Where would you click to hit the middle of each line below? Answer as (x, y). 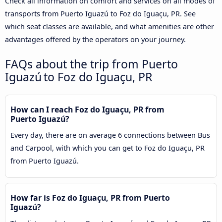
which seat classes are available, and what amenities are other (110, 26)
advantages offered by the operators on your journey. (95, 39)
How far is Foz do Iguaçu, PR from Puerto (90, 197)
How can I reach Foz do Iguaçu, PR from (87, 109)
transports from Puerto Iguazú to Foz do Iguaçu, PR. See (100, 13)
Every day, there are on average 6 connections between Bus (110, 135)
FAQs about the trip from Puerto (91, 64)
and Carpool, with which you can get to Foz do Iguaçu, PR (108, 148)
